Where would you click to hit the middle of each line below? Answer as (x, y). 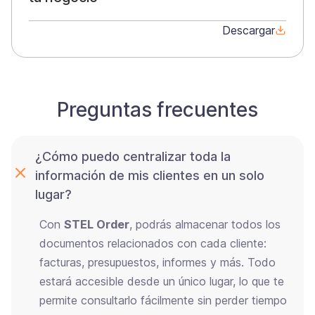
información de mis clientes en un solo (150, 175)
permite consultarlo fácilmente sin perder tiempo (163, 300)
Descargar (249, 30)
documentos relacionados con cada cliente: (153, 243)
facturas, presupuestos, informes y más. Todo (157, 262)
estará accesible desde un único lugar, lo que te (162, 281)
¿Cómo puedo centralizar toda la (133, 156)
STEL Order (97, 224)
